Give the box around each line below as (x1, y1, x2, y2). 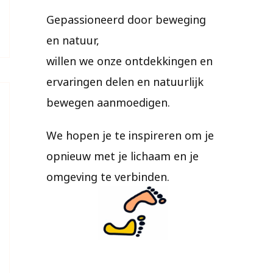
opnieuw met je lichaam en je (46, 145, 199, 165)
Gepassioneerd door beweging (46, 9, 206, 28)
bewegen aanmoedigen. (46, 91, 170, 111)
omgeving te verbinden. (46, 166, 169, 185)
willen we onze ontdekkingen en (46, 50, 213, 69)
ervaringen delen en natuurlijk (46, 71, 204, 90)
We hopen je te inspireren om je (46, 124, 214, 144)
